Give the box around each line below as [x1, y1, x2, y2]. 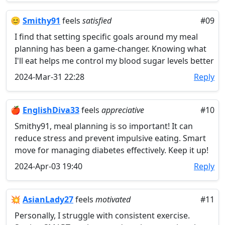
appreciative [101, 104, 144, 116]
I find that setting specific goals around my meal [15, 31, 198, 42]
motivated [95, 194, 131, 205]
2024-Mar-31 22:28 [15, 71, 84, 82]
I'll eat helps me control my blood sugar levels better [15, 55, 214, 66]
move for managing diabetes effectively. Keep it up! [15, 145, 208, 156]
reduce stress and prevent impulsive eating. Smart [15, 133, 206, 144]
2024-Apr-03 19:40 [15, 161, 82, 172]
